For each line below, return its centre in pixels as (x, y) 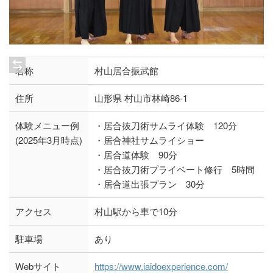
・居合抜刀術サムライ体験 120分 (166, 125)
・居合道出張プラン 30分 (150, 183)
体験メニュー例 (47, 125)
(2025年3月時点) (49, 140)
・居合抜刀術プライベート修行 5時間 (175, 169)
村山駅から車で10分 (136, 211)
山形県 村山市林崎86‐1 (141, 97)
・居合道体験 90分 (136, 154)
